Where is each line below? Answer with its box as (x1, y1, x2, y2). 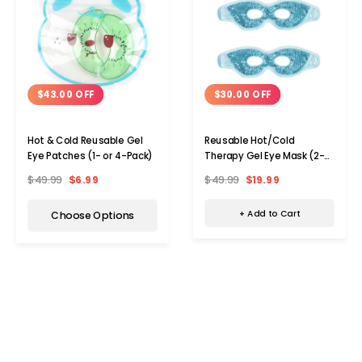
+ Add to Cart (238, 206, 301, 220)
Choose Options (51, 208, 134, 223)
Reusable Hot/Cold (204, 133, 295, 147)
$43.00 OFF (36, 87, 95, 101)
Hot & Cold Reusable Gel (27, 133, 143, 147)
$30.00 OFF (213, 87, 271, 101)
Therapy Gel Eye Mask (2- (204, 149, 325, 162)
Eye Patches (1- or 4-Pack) (27, 149, 154, 162)
